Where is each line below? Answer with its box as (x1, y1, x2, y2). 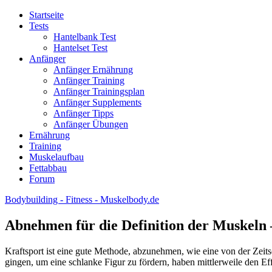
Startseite (29, 10, 64, 20)
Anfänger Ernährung (53, 64, 133, 75)
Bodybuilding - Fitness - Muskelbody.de (5, 194, 159, 205)
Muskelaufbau (29, 152, 84, 162)
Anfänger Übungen (53, 119, 128, 129)
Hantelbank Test (53, 32, 116, 42)
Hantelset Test (53, 42, 107, 53)
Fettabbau (29, 163, 67, 173)
